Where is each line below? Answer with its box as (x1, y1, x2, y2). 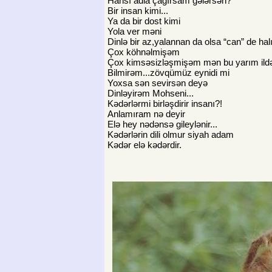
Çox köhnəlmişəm (107, 46, 180, 57)
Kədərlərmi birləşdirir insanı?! (107, 98, 222, 109)
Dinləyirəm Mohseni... (107, 87, 194, 98)
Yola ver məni (107, 25, 161, 36)
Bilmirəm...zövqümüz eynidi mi (107, 67, 229, 78)
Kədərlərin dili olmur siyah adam (107, 129, 234, 140)
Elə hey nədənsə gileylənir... (107, 118, 217, 129)
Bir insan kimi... (107, 5, 168, 16)
